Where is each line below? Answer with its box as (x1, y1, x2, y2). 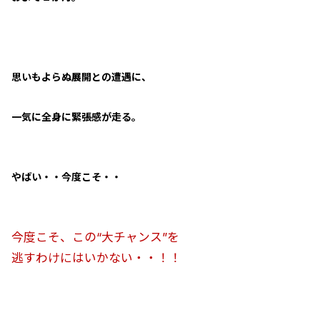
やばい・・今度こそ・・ (11, 171, 121, 183)
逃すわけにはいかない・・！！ (11, 251, 181, 265)
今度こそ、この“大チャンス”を (11, 230, 179, 244)
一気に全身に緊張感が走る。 (11, 111, 141, 123)
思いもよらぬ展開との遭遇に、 (11, 71, 151, 83)
